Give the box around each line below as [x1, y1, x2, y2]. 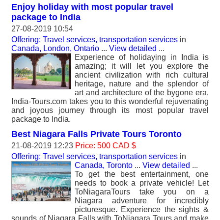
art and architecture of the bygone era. [75, 88, 209, 97]
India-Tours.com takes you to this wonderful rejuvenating [11, 97, 209, 106]
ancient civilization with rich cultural [75, 71, 209, 79]
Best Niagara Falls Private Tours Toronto [11, 129, 182, 139]
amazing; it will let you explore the [75, 62, 209, 70]
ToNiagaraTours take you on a [75, 188, 209, 196]
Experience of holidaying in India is [75, 53, 209, 61]
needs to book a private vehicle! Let [75, 179, 209, 187]
